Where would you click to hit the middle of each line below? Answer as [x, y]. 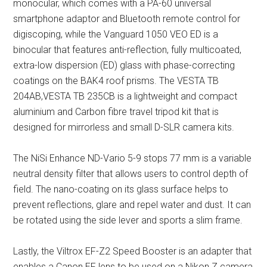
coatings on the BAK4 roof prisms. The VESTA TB [116, 81]
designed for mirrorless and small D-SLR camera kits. [124, 128]
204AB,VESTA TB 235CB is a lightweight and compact [125, 97]
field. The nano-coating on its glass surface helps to [121, 190]
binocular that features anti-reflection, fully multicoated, [128, 50]
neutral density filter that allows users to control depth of [131, 174]
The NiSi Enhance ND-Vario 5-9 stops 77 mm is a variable [133, 159]
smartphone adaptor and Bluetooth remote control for [127, 19]
